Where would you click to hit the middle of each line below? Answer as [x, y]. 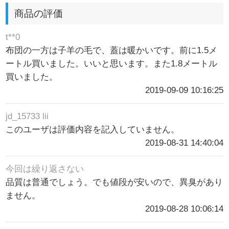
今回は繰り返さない [45, 169]
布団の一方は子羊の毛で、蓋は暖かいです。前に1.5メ [112, 50]
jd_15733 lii [27, 116]
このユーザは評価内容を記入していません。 [93, 129]
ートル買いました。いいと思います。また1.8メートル [112, 63]
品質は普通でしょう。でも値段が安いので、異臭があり [114, 182]
